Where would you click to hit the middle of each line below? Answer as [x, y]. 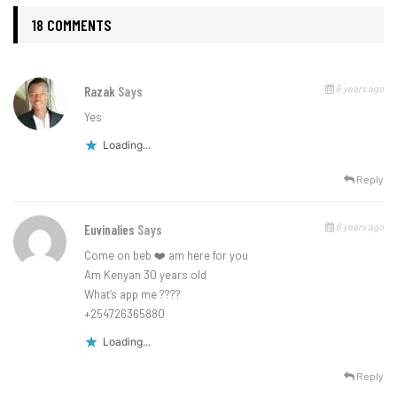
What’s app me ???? [132, 295]
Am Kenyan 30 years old [145, 275]
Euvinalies [111, 230]
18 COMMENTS [71, 25]
